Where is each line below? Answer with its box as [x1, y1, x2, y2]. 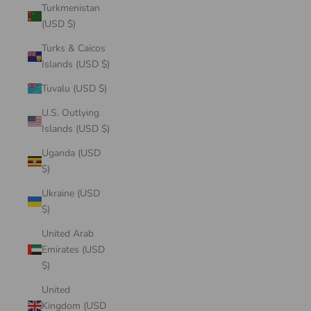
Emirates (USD [42, 243, 105, 256]
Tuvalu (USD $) [99, 82, 107, 95]
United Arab [42, 227, 94, 240]
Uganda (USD [42, 146, 101, 160]
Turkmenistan [42, 1, 100, 15]
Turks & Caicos [42, 42, 106, 55]
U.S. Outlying [42, 106, 99, 119]
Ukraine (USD [42, 187, 100, 200]
